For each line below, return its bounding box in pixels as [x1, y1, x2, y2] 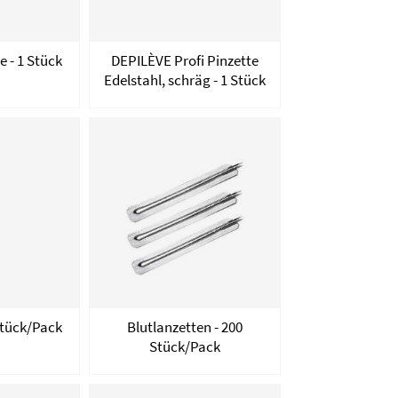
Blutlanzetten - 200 [126, 316, 243, 337]
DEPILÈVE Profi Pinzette [110, 50, 259, 70]
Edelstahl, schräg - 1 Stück [103, 69, 266, 90]
